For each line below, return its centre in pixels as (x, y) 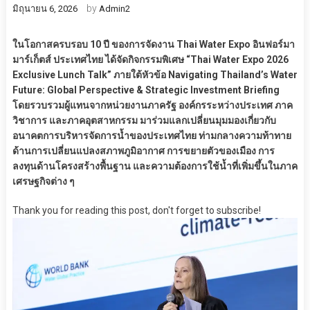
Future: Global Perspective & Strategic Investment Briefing (146, 90)
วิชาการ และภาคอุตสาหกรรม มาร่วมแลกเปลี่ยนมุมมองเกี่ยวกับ (144, 121)
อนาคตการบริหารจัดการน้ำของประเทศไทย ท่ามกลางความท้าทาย (152, 136)
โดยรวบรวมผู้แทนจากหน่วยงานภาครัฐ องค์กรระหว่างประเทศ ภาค (152, 106)
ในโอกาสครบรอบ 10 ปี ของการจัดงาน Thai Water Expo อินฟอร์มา (153, 45)
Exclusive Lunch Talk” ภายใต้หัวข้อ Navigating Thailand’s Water (155, 75)
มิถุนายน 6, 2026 (45, 9)
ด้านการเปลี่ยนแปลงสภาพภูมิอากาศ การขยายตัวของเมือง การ (143, 151)
